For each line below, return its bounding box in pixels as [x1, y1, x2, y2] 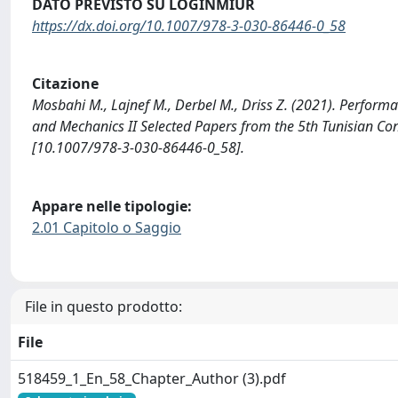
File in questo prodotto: [25, 297, 182, 317]
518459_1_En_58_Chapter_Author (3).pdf [18, 369, 286, 389]
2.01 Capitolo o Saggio [32, 217, 181, 237]
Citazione [32, 74, 99, 94]
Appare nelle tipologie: [32, 195, 192, 216]
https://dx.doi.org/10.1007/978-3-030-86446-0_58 [32, 15, 346, 36]
